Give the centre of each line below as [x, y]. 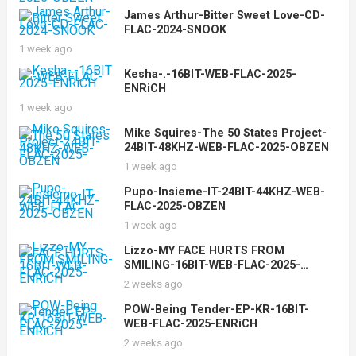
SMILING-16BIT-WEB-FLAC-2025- [212, 265]
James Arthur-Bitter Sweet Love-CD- [224, 15]
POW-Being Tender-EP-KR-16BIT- [216, 310]
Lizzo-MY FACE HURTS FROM [204, 251]
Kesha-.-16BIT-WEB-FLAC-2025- [210, 74]
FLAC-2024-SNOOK [175, 30]
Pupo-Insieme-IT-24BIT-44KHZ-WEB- [224, 192]
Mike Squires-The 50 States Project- [225, 133]
